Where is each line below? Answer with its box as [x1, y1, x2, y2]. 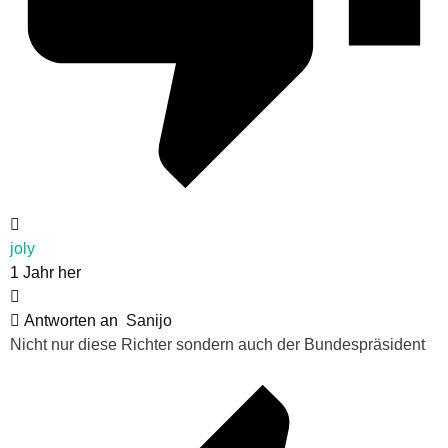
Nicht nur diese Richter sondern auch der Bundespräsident [10, 335, 425, 353]
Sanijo [126, 311, 172, 329]
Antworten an [20, 311, 126, 329]
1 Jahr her [10, 263, 81, 281]
